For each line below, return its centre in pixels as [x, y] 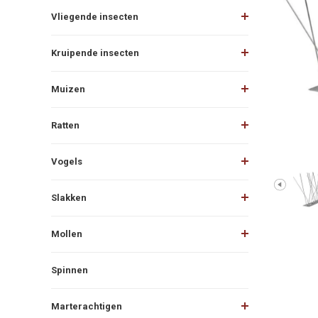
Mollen [67, 234]
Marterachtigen [87, 306]
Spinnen [70, 270]
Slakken [69, 197]
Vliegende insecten [95, 16]
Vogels [67, 161]
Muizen [68, 89]
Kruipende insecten [95, 53]
